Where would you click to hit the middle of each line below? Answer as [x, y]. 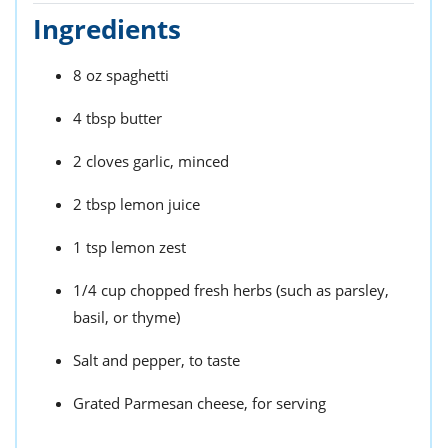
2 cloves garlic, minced [151, 160]
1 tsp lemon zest [129, 246]
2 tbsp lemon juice [136, 203]
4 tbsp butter [117, 117]
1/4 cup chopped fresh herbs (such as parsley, [231, 289]
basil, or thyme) [126, 316]
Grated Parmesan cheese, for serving [199, 402]
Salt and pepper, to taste [156, 359]
